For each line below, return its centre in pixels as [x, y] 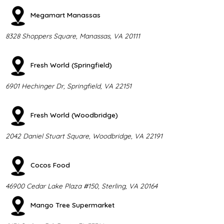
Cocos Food [50, 164]
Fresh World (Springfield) [71, 64]
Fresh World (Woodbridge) [74, 114]
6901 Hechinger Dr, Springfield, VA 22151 [68, 85]
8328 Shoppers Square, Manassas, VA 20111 [72, 35]
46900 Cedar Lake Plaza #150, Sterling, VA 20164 [81, 185]
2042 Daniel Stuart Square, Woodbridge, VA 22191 [84, 135]
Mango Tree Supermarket [72, 204]
